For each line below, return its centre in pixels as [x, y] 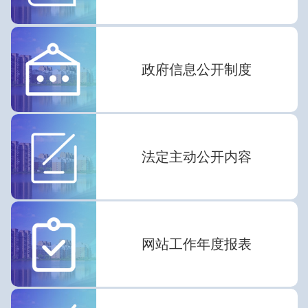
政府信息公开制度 [197, 69]
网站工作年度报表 [197, 244]
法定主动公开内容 [197, 156]
